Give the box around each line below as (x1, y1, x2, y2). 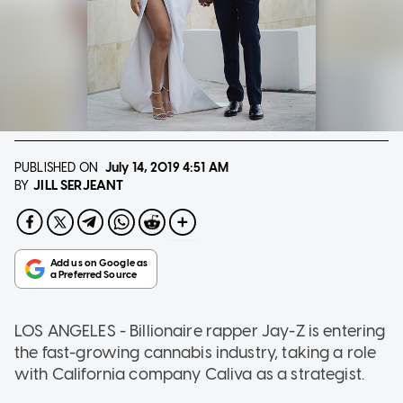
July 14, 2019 (104, 159, 180, 175)
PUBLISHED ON (14, 159, 98, 175)
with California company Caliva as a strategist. (14, 363, 365, 384)
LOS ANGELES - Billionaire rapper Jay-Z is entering (14, 320, 386, 341)
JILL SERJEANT (33, 176, 124, 193)
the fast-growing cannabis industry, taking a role (14, 342, 377, 363)
